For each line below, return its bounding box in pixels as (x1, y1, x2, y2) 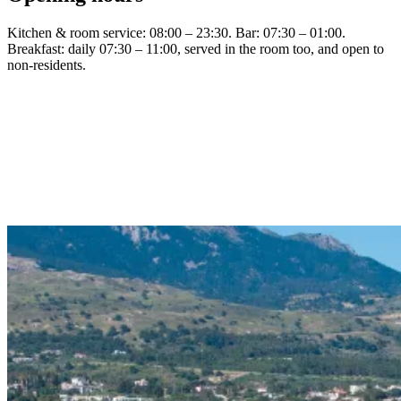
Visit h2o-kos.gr (7, 229, 98, 245)
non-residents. (7, 56, 86, 73)
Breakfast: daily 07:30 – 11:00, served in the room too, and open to (7, 40, 384, 56)
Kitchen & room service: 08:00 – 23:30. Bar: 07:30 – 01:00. (7, 24, 346, 40)
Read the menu (101, 229, 186, 245)
